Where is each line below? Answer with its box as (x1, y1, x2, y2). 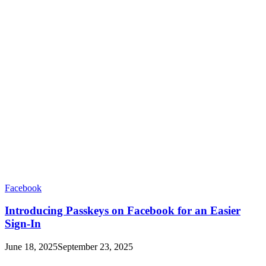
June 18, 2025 (5, 241, 58, 252)
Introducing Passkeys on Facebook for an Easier (5, 204, 240, 217)
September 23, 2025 (58, 241, 133, 252)
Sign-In (5, 217, 41, 230)
